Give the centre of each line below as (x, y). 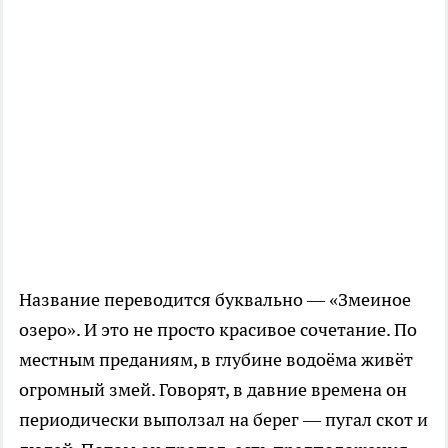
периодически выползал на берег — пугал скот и (223, 420)
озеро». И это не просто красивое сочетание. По (218, 330)
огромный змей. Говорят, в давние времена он (213, 390)
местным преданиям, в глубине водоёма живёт (216, 360)
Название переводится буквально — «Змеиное (215, 300)
